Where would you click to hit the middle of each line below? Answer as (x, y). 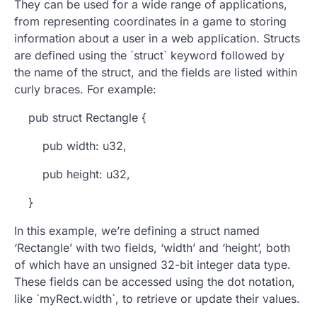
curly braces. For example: (85, 90)
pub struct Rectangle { (80, 118)
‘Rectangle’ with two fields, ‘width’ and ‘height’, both (152, 248)
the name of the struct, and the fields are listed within (156, 73)
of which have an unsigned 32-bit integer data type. (152, 265)
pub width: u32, (70, 146)
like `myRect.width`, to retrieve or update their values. (157, 299)
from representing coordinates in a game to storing (150, 22)
